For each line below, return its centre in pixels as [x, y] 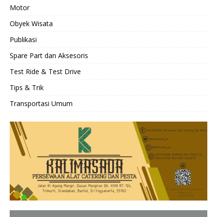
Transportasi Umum [41, 103]
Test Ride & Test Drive [45, 71]
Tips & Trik [27, 87]
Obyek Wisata [31, 23]
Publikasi [23, 39]
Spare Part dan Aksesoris [49, 55]
